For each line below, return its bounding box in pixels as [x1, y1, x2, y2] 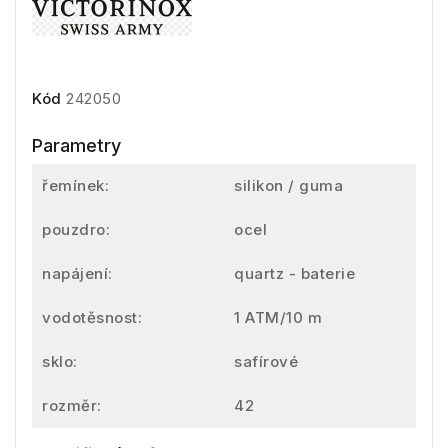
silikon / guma [234, 175, 343, 195]
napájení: [42, 263, 113, 283]
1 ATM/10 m [234, 307, 322, 327]
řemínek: [42, 175, 109, 195]
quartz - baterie [234, 263, 355, 283]
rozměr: [42, 395, 102, 415]
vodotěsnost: [42, 307, 142, 327]
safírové [234, 351, 298, 371]
